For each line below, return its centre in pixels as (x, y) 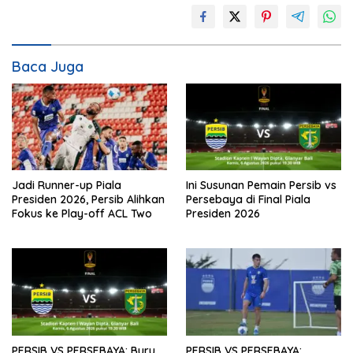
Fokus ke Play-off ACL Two (82, 214)
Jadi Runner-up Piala (67, 186)
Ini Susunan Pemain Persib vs (261, 186)
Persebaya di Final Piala (248, 200)
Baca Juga (48, 67)
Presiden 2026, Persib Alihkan (88, 200)
